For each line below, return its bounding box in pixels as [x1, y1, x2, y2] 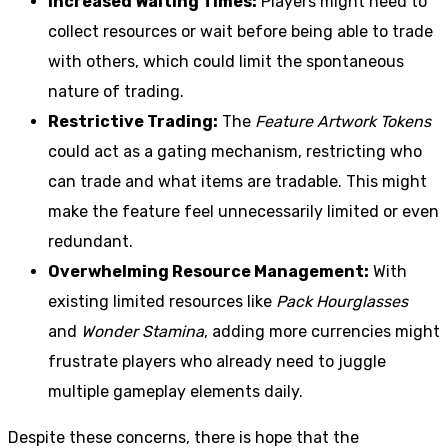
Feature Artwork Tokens [255, 111, 431, 131]
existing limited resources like [48, 291, 276, 311]
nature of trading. [48, 81, 184, 101]
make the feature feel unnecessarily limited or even [48, 201, 439, 221]
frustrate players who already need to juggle [48, 351, 386, 371]
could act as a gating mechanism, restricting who [48, 141, 422, 161]
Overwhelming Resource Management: [48, 261, 369, 281]
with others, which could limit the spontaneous [48, 51, 404, 71]
